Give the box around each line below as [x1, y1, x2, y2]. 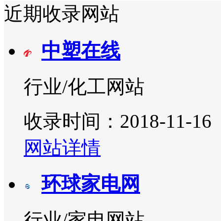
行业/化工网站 [24, 75, 145, 97]
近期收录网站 [4, 2, 119, 24]
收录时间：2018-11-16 [24, 110, 212, 132]
